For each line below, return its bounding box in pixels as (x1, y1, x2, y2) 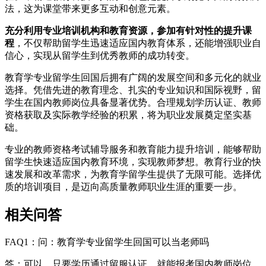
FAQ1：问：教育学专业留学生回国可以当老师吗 (5, 236, 209, 247)
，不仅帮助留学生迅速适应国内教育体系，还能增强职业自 (14, 37, 261, 48)
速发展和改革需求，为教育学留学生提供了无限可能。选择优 (5, 169, 261, 179)
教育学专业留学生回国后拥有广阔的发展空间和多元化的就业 (5, 72, 261, 83)
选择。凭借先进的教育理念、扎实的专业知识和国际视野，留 (5, 84, 261, 95)
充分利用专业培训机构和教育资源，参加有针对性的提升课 (5, 25, 252, 36)
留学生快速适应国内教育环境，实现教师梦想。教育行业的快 (5, 156, 261, 167)
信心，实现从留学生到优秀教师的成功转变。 (5, 50, 195, 61)
